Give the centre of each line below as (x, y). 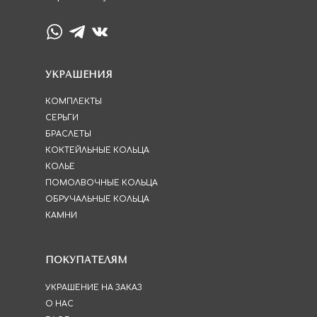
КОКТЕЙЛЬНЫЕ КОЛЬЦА (97, 150)
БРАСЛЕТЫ (68, 134)
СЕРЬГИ (62, 118)
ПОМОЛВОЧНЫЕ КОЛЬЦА (102, 183)
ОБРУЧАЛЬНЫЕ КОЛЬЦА (97, 199)
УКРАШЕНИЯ (79, 75)
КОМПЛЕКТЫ (74, 102)
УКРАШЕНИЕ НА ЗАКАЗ (94, 288)
